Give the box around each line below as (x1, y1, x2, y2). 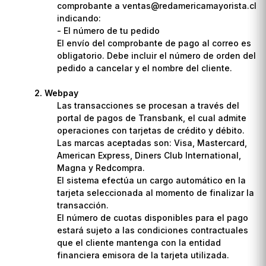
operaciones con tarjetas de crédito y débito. (57, 125, 245, 135)
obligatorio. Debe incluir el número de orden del (57, 50, 256, 61)
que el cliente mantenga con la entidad (57, 237, 221, 248)
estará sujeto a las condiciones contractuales (57, 224, 249, 235)
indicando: (57, 12, 102, 23)
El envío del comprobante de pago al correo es (57, 37, 252, 48)
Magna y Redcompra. (57, 162, 145, 173)
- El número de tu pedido (57, 25, 160, 36)
